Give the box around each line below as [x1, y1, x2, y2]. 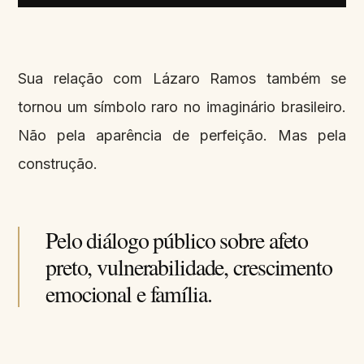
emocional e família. [45, 278, 212, 310]
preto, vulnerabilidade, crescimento [45, 251, 332, 283]
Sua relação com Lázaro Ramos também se [18, 70, 346, 88]
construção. [18, 155, 97, 173]
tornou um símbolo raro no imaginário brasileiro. [18, 98, 346, 116]
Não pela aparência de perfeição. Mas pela [18, 127, 346, 145]
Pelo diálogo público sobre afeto [45, 224, 309, 256]
